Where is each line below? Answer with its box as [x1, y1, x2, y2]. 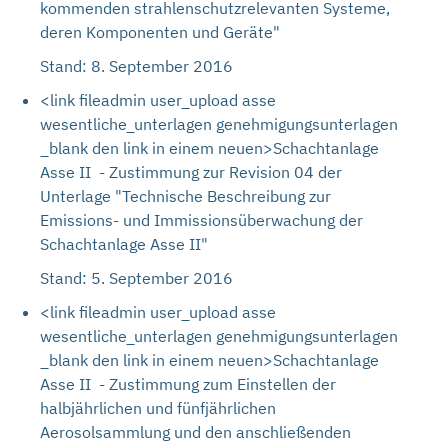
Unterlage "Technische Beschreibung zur [40, 186, 331, 206]
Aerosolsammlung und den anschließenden [40, 422, 351, 442]
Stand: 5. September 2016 [40, 268, 233, 288]
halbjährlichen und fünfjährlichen [40, 398, 276, 418]
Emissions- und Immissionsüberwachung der [40, 210, 363, 230]
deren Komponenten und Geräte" [40, 22, 280, 42]
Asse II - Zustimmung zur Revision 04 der [40, 162, 342, 182]
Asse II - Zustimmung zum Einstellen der [40, 374, 336, 394]
